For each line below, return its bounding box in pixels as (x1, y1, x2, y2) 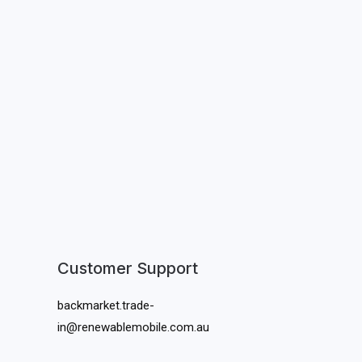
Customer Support (57, 259, 198, 279)
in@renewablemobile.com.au (57, 320, 209, 335)
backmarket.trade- (57, 298, 154, 314)
